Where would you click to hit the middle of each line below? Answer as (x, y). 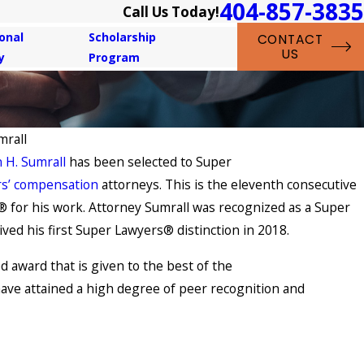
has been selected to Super (148, 162)
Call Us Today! (171, 11)
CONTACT (290, 39)
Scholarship (122, 37)
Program (114, 57)
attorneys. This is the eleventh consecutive (227, 185)
